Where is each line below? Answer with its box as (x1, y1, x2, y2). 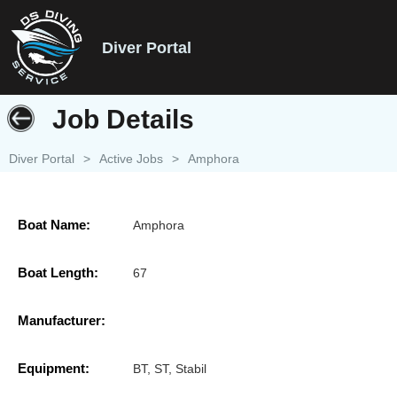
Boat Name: (18, 216, 90, 232)
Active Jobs (99, 152, 163, 166)
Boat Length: (18, 264, 98, 280)
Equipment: (18, 360, 90, 376)
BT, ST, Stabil (133, 361, 206, 376)
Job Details (52, 105, 194, 134)
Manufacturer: (18, 312, 105, 328)
